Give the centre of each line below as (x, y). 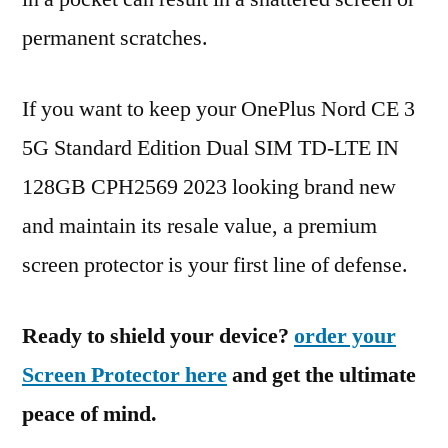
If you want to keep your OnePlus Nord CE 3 (218, 109)
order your (345, 336)
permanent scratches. (115, 38)
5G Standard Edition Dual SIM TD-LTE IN (210, 148)
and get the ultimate (321, 375)
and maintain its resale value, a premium (199, 226)
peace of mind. (89, 414)
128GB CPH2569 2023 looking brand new (209, 187)
